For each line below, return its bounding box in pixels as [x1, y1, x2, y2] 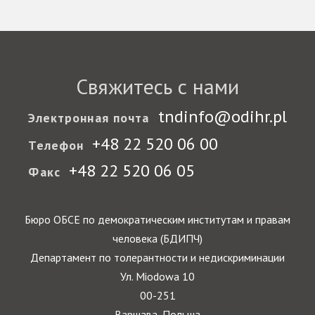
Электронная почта [28, 110, 150, 127]
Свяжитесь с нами [76, 72, 239, 100]
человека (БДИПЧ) [112, 231, 202, 245]
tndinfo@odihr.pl [157, 105, 287, 128]
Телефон [28, 136, 84, 153]
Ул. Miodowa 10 [120, 269, 195, 283]
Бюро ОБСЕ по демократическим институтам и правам [25, 212, 290, 226]
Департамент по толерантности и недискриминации [30, 250, 285, 264]
